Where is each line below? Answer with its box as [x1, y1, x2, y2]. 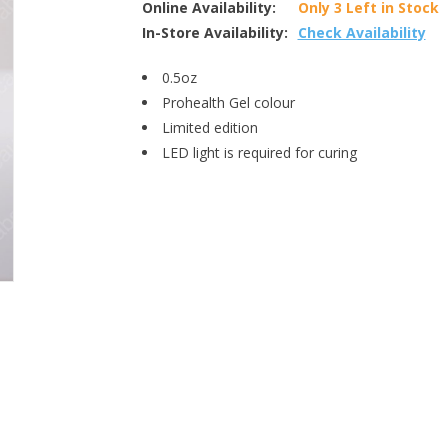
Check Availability [297, 23, 426, 42]
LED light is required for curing [161, 143, 357, 162]
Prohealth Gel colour [161, 93, 295, 112]
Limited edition [161, 118, 258, 137]
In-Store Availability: [141, 23, 288, 42]
